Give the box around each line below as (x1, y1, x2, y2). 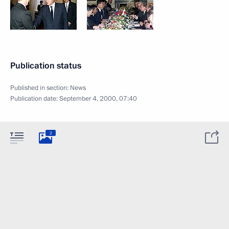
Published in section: (10, 83, 70, 93)
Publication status (10, 60, 81, 72)
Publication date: (10, 94, 59, 103)
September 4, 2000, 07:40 (59, 94, 137, 103)
